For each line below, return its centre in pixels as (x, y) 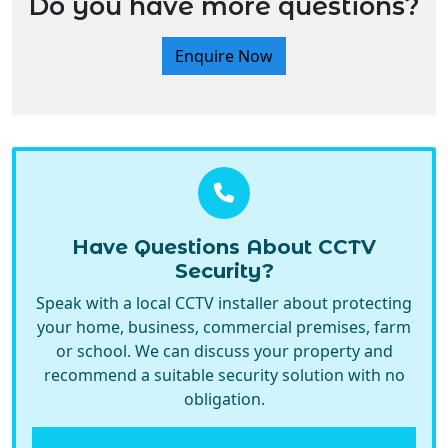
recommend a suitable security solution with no (224, 294)
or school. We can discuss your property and (224, 270)
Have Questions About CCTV (224, 166)
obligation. (224, 318)
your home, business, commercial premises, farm (224, 246)
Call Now (242, 383)
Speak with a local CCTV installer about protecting (224, 222)
